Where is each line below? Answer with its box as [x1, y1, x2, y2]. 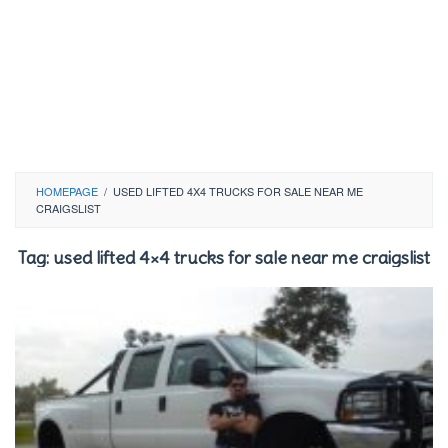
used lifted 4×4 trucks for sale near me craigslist [53, 246, 430, 269]
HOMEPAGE [36, 183, 98, 199]
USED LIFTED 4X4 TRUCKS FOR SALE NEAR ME [113, 183, 363, 199]
